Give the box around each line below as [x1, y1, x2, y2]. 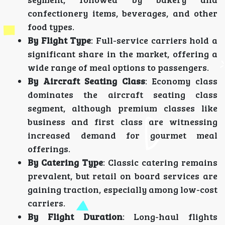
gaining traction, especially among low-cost [28, 183, 217, 196]
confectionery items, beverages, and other [28, 7, 217, 20]
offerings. [28, 143, 70, 155]
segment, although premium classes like [28, 102, 217, 115]
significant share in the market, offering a [28, 48, 217, 60]
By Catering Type [28, 156, 103, 169]
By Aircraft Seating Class [28, 75, 145, 87]
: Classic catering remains [103, 156, 217, 169]
